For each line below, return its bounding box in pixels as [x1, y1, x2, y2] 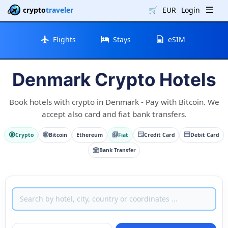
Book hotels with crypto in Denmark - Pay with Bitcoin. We [9, 96, 219, 107]
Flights [53, 34, 76, 44]
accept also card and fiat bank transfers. [41, 108, 187, 119]
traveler [46, 5, 73, 15]
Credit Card [144, 131, 175, 138]
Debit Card [190, 131, 219, 138]
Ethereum [76, 131, 103, 138]
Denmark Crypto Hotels [12, 68, 216, 90]
